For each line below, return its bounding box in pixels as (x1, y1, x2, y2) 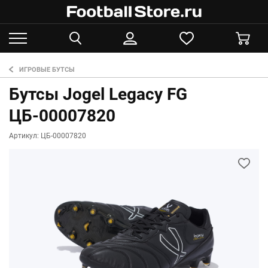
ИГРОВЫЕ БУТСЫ (19, 66, 75, 74)
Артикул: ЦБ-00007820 (9, 132, 86, 140)
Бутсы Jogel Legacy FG (9, 84, 187, 104)
